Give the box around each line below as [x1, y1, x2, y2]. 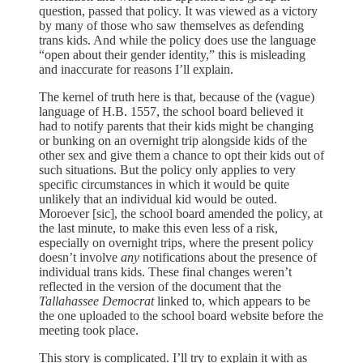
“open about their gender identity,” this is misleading [39, 47, 305, 62]
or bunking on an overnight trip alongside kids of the [39, 133, 307, 147]
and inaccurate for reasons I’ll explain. [39, 62, 237, 76]
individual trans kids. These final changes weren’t [39, 264, 292, 279]
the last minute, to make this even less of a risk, [39, 220, 278, 235]
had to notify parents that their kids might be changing [39, 118, 314, 133]
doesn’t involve [39, 250, 121, 264]
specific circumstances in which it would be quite [39, 177, 289, 191]
